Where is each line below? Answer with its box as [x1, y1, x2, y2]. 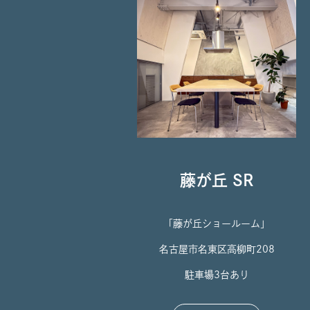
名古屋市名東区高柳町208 [158, 244, 275, 255]
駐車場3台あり [184, 270, 249, 280]
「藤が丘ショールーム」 [163, 219, 271, 229]
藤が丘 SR [180, 172, 254, 189]
